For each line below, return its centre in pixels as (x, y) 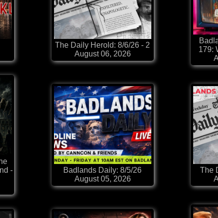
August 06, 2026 (102, 54)
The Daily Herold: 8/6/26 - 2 (102, 45)
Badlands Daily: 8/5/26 (102, 170)
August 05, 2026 (102, 179)
